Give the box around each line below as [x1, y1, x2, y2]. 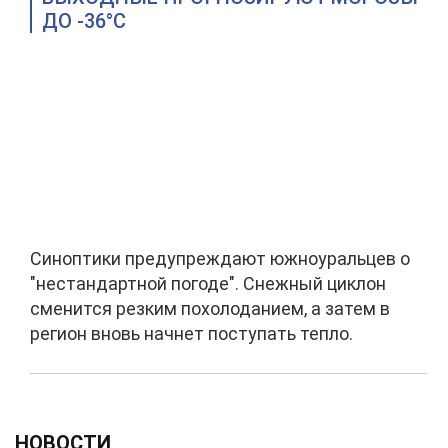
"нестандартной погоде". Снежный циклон [30, 273, 386, 294]
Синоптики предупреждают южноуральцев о [30, 248, 410, 269]
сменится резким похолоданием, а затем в [30, 298, 390, 319]
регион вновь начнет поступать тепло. [30, 323, 353, 344]
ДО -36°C [42, 9, 126, 33]
